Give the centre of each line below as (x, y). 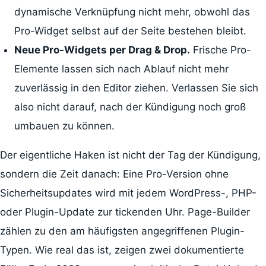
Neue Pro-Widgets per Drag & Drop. (102, 50)
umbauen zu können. (64, 126)
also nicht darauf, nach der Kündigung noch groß (130, 107)
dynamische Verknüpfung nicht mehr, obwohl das (132, 12)
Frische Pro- (220, 50)
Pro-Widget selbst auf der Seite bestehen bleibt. (130, 31)
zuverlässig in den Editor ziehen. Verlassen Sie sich (136, 88)
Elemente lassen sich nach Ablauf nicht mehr (121, 69)
